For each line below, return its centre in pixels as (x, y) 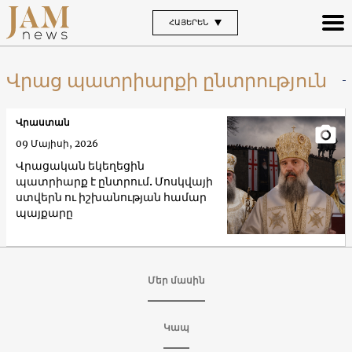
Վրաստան (43, 122)
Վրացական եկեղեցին (80, 165)
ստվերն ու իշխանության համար (111, 197)
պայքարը (44, 213)
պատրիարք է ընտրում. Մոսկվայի (114, 181)
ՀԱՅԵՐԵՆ (188, 22)
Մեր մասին (176, 280)
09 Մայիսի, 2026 (57, 143)
